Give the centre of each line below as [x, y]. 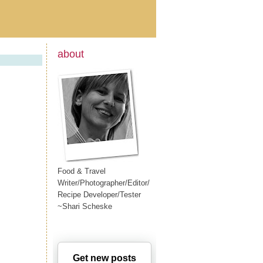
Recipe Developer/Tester [99, 194]
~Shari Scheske [85, 206]
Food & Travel [82, 171]
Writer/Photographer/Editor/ [104, 183]
